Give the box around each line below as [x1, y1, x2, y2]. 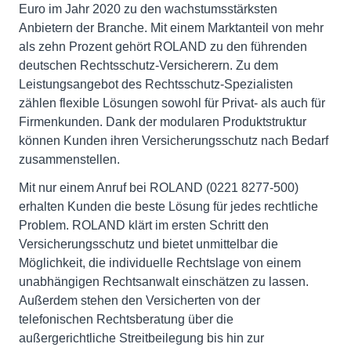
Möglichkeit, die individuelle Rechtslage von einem [19, 256, 301, 270]
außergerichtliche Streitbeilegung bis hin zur [19, 331, 264, 345]
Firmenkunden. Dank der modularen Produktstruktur [19, 115, 306, 128]
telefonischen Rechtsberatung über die [19, 313, 233, 326]
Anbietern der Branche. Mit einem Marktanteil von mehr [19, 21, 324, 34]
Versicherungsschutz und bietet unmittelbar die [19, 237, 278, 251]
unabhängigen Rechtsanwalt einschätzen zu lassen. [19, 275, 309, 288]
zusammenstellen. [19, 153, 120, 166]
